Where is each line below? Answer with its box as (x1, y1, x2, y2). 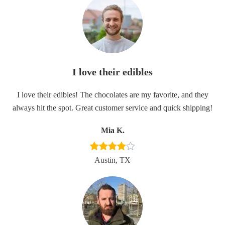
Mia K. (100, 126, 125, 135)
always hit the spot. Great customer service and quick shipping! (13, 103, 212, 112)
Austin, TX (94, 156, 131, 164)
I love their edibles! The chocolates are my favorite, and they (17, 90, 208, 99)
